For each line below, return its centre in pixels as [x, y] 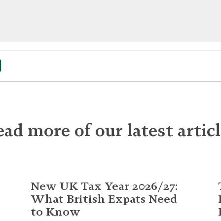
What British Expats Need [104, 199]
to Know [55, 211]
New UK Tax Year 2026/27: [104, 186]
